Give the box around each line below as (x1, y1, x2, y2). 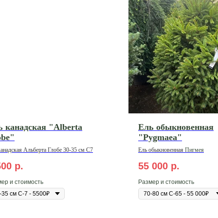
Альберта (23, 146, 46, 153)
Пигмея (183, 146, 204, 153)
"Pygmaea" (138, 132, 182, 142)
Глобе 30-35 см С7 (48, 146, 93, 153)
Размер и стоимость (138, 178, 194, 185)
